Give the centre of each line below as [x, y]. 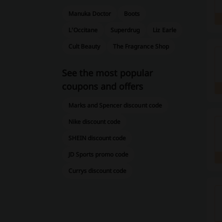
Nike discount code [94, 122]
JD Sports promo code [98, 154]
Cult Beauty [84, 46]
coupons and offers [102, 86]
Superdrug [125, 30]
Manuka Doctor [90, 14]
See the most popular [107, 73]
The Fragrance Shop [141, 46]
